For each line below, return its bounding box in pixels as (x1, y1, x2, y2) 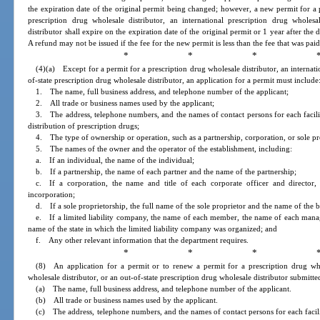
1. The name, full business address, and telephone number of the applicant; (36, 87, 289, 96)
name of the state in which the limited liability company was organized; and (28, 224, 278, 234)
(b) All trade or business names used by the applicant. (36, 296, 219, 305)
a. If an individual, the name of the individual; (36, 156, 195, 165)
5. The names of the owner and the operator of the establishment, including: (36, 144, 293, 154)
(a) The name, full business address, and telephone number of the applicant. (36, 284, 292, 294)
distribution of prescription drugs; (28, 121, 140, 131)
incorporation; (28, 190, 76, 199)
